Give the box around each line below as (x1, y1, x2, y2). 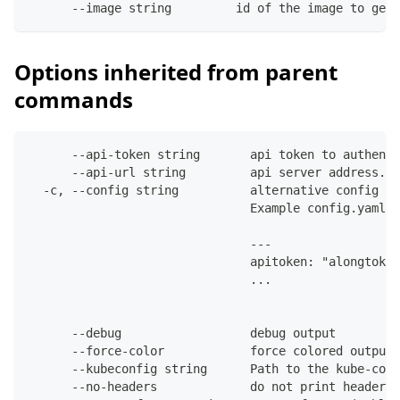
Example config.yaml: (29, 201, 393, 216)
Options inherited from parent (14, 57, 337, 87)
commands (14, 85, 133, 115)
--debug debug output (29, 326, 336, 341)
